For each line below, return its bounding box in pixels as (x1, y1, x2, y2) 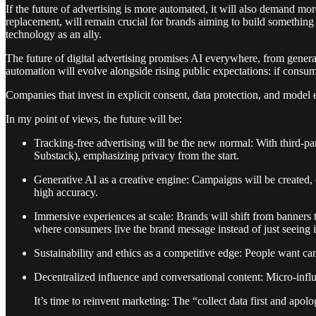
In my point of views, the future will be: (6, 112, 182, 125)
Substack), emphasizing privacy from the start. (34, 149, 239, 162)
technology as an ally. (6, 28, 102, 40)
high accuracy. (34, 186, 98, 198)
